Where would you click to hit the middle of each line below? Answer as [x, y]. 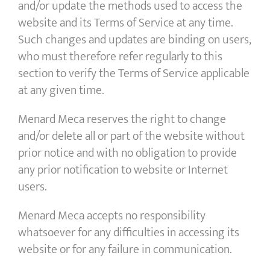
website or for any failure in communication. [125, 250]
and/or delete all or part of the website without [131, 137]
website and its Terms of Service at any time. [126, 23]
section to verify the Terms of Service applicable [134, 74]
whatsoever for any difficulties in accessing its [129, 233]
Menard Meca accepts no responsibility [112, 216]
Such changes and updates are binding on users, [135, 40]
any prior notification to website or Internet [123, 170]
